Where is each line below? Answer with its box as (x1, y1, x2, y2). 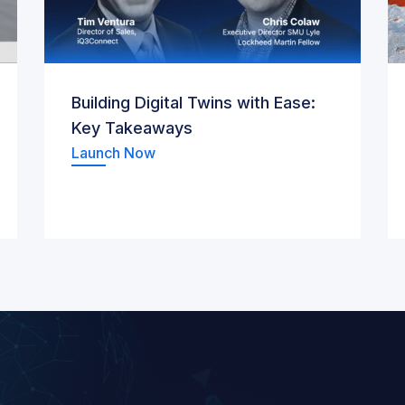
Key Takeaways (71, 118, 193, 137)
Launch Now (71, 144, 155, 162)
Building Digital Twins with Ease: (71, 93, 316, 112)
